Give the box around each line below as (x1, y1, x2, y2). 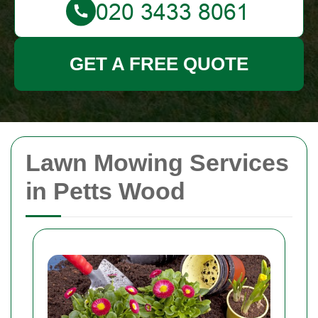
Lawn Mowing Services (26, 149, 289, 176)
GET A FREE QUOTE (70, 53, 248, 75)
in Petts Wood (26, 177, 185, 204)
